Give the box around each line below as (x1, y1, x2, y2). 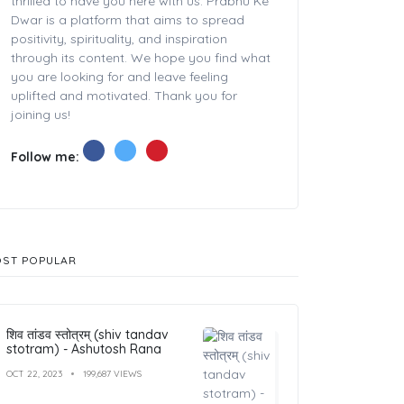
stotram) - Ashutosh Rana (6, 340, 161, 357)
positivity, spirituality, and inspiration (11, 30, 227, 47)
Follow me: (11, 148, 83, 165)
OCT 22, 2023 (6, 367, 62, 380)
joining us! (11, 106, 70, 123)
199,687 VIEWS (83, 367, 142, 380)
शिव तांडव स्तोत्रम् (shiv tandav (6, 326, 169, 343)
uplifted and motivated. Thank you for (11, 87, 237, 104)
